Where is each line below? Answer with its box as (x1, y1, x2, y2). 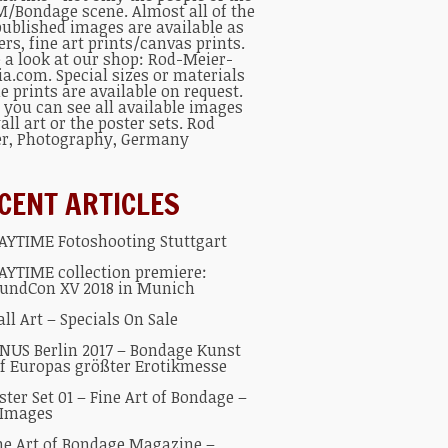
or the (46, 112, 98, 134)
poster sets (98, 112, 179, 134)
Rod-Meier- (148, 48, 233, 70)
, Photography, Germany (9, 128, 189, 150)
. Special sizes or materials (48, 64, 245, 86)
